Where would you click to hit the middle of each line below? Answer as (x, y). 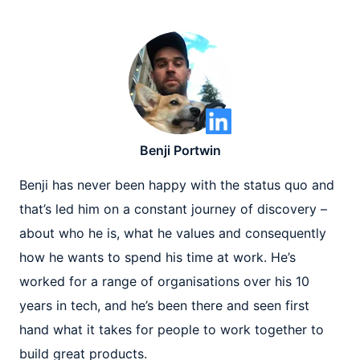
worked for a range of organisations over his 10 (164, 281)
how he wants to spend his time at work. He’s (157, 257)
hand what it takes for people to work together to (172, 329)
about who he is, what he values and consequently (173, 233)
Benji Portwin (180, 150)
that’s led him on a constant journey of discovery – (173, 209)
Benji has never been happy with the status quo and (177, 185)
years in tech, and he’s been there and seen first (164, 305)
